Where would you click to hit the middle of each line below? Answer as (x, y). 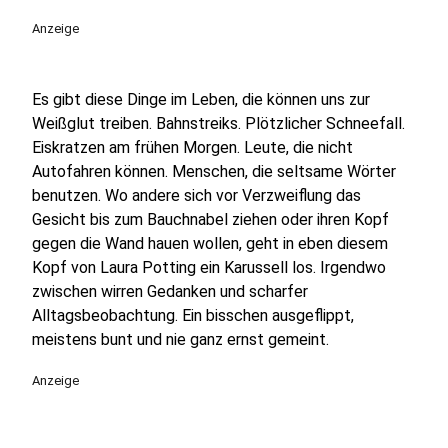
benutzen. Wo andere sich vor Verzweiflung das (196, 195)
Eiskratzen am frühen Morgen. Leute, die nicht (192, 147)
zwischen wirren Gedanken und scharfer (170, 291)
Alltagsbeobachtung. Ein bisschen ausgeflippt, (193, 315)
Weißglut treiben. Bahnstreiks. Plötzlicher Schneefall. (218, 123)
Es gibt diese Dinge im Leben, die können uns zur (201, 99)
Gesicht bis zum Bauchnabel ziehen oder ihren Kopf (210, 219)
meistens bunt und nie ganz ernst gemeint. (180, 339)
